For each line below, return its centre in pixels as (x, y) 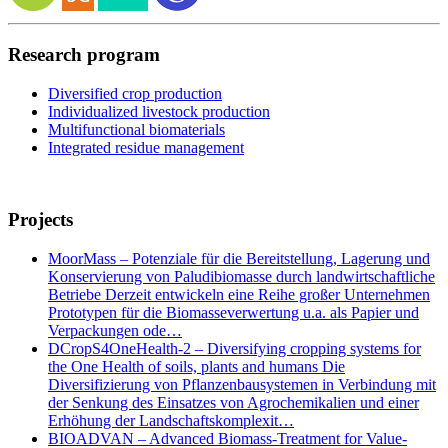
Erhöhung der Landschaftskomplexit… (171, 421)
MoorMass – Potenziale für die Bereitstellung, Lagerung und (239, 259)
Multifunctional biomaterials (136, 129)
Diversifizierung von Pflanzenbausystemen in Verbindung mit (242, 385)
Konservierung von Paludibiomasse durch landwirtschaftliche (241, 277)
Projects (40, 220)
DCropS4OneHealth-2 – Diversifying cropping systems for (234, 349)
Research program (84, 54)
